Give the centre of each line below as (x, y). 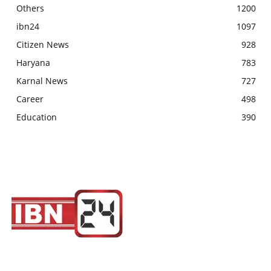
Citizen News (43, 44)
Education (37, 117)
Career (30, 99)
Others (30, 8)
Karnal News (42, 80)
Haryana (33, 62)
